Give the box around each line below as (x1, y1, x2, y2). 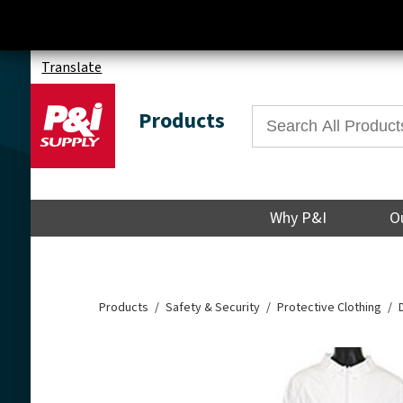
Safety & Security (166, 299, 261, 318)
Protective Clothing (277, 299, 382, 318)
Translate (41, 57, 103, 77)
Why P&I (270, 207, 327, 230)
